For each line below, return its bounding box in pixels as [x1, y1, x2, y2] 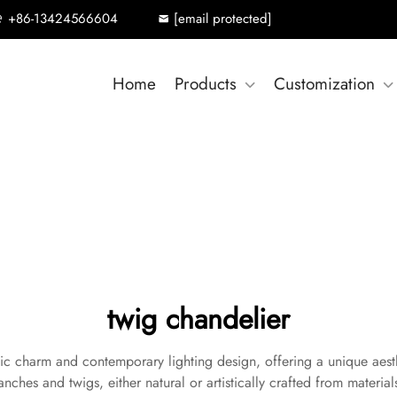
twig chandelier [107, 299, 290, 339]
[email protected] [174, 9, 272, 28]
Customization [274, 72, 375, 96]
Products [175, 72, 237, 96]
